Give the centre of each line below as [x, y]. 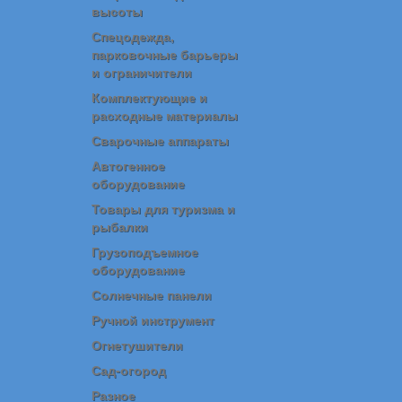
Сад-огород [129, 370]
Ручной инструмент [153, 319]
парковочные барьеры [165, 54]
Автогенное [128, 165]
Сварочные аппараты [160, 140]
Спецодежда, [133, 36]
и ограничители [142, 72]
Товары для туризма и [163, 208]
